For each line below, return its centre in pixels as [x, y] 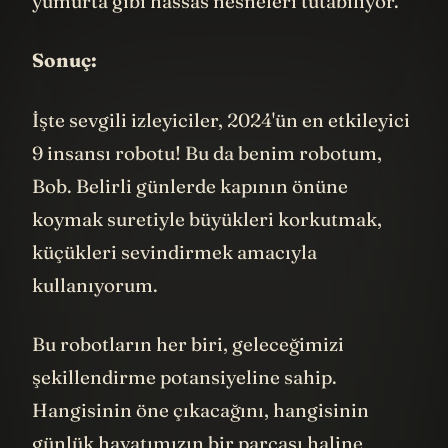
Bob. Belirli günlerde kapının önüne [190, 215]
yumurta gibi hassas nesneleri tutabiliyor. [215, 30]
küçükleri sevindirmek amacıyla [174, 281]
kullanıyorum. [95, 314]
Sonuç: [64, 90]
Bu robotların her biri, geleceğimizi [188, 374]
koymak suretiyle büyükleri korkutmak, [207, 248]
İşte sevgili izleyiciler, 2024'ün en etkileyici [221, 149]
